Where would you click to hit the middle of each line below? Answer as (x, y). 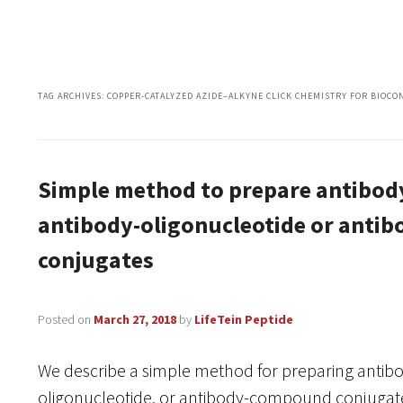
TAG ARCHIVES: (72, 96)
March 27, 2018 (134, 320)
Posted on (65, 320)
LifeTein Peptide (243, 320)
